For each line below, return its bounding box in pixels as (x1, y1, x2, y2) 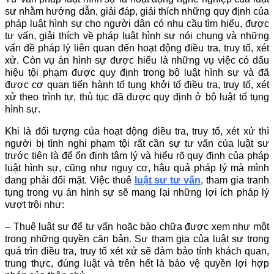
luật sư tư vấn (134, 174, 201, 185)
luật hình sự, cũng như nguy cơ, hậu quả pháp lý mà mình (5, 162, 269, 173)
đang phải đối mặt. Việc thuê (5, 174, 135, 185)
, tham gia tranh (201, 174, 269, 185)
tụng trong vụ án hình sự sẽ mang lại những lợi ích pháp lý (5, 187, 269, 198)
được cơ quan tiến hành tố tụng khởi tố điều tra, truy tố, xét (5, 79, 269, 90)
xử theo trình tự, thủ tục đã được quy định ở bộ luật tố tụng (5, 91, 269, 102)
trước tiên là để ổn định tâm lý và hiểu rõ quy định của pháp (5, 150, 269, 161)
